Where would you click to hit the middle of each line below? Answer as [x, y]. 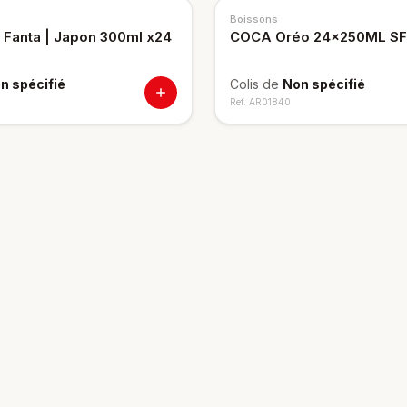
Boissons [254, 19]
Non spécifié [324, 84]
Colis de [256, 84]
